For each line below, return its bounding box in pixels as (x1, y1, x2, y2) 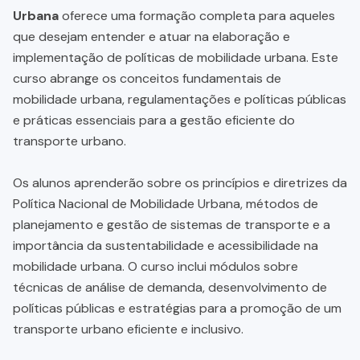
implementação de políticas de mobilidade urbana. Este (13, 48, 338, 66)
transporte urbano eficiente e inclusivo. (13, 320, 243, 337)
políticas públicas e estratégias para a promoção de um (13, 299, 342, 317)
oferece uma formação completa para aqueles (59, 6, 335, 24)
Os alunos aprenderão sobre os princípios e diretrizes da (13, 174, 347, 191)
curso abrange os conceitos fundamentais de (13, 69, 281, 87)
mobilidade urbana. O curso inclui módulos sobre (13, 257, 298, 275)
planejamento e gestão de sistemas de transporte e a (13, 215, 330, 233)
